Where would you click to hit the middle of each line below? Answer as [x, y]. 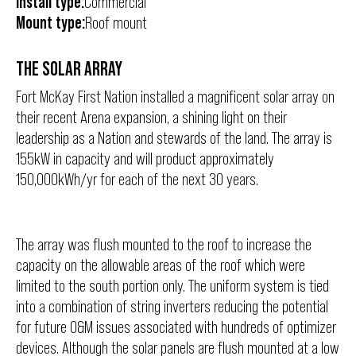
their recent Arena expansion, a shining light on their [151, 117]
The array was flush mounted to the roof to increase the [164, 244]
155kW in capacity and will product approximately [145, 159]
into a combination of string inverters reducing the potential [172, 306]
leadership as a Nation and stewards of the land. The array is [174, 138]
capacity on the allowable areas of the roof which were [161, 265]
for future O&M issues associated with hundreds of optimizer [176, 327]
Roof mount [116, 23]
